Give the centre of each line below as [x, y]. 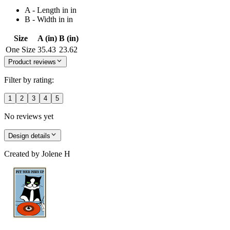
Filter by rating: [29, 80]
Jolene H [56, 154]
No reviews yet [29, 117]
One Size [21, 49]
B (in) [69, 38]
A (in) [47, 38]
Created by [22, 154]
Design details [29, 136]
